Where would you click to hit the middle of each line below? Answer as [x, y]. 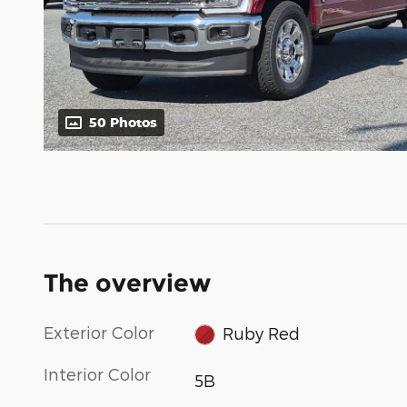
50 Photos [123, 123]
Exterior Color [99, 333]
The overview [127, 283]
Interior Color [97, 373]
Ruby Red [261, 333]
